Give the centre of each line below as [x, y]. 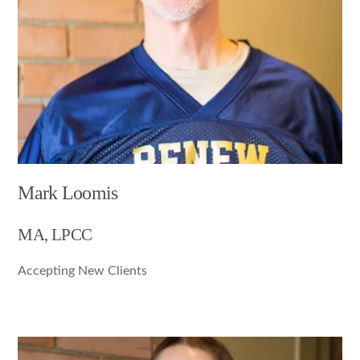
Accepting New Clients [83, 271]
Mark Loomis [68, 193]
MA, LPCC [55, 235]
